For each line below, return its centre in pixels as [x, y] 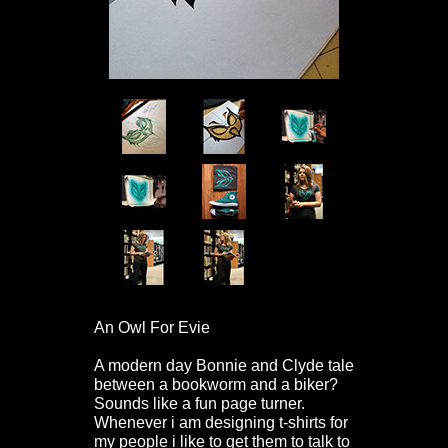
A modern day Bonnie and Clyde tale [224, 365]
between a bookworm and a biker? [216, 384]
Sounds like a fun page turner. [199, 403]
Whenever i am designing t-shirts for [221, 422]
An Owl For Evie [152, 327]
